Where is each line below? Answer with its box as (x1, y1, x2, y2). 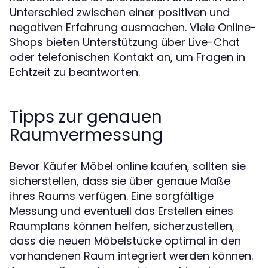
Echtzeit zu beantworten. (10, 65, 140, 80)
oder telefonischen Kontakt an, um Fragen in (10, 50, 245, 65)
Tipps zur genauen (10, 105, 162, 129)
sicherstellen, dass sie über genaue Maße (10, 173, 230, 188)
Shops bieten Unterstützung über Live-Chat (10, 35, 240, 50)
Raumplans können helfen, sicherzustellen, (10, 218, 234, 233)
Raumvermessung (10, 123, 163, 147)
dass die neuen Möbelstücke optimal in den (10, 233, 241, 248)
